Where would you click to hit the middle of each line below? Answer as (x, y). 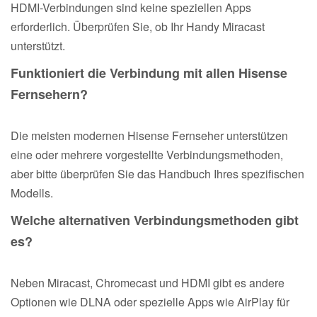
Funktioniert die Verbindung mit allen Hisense (149, 73)
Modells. (32, 192)
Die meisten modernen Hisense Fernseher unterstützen (149, 135)
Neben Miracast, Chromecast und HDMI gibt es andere (148, 282)
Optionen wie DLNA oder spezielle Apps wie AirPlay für (150, 301)
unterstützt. (38, 45)
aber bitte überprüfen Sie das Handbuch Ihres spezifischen (157, 173)
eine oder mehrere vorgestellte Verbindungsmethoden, (147, 154)
